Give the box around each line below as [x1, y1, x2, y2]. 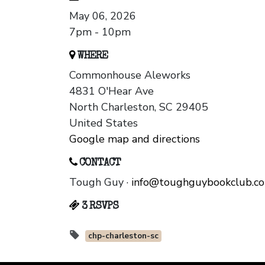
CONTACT [77, 158, 121, 169]
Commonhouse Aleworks [69, 68, 190, 83]
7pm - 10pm [69, 25, 131, 40]
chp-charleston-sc [88, 230, 159, 242]
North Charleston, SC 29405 [69, 100, 208, 115]
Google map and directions [69, 132, 200, 147]
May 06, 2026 [69, 9, 136, 24]
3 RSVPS [79, 201, 118, 212]
